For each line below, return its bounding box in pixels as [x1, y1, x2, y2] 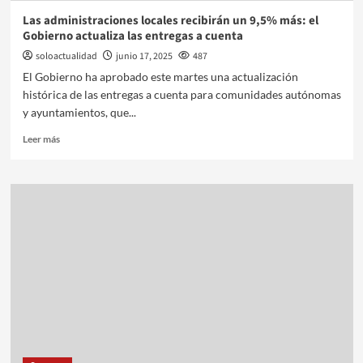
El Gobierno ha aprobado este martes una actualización [22, 69, 298, 83]
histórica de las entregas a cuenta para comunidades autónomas [22, 87, 341, 101]
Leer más [22, 132, 60, 145]
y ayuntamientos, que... [22, 105, 136, 119]
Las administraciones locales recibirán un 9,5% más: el [22, 11, 318, 29]
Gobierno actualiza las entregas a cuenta [22, 27, 243, 45]
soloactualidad [35, 49, 97, 63]
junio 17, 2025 [115, 49, 173, 63]
